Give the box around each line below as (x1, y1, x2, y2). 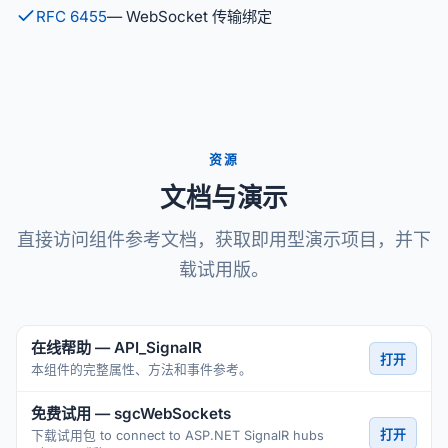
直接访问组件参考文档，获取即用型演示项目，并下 (17, 229, 431, 250)
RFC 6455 (36, 7, 107, 26)
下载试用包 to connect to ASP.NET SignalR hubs (31, 428, 324, 443)
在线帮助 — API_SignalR (31, 338, 202, 357)
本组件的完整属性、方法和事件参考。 (31, 362, 252, 377)
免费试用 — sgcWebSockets (31, 404, 231, 423)
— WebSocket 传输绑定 (107, 7, 272, 26)
